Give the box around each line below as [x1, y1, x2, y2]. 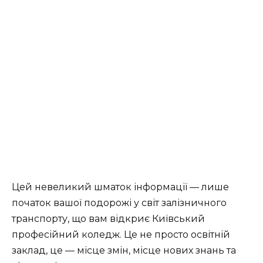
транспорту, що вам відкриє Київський [12, 213, 205, 224]
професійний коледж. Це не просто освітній [12, 228, 230, 240]
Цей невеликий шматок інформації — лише [12, 181, 229, 193]
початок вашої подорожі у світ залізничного [12, 197, 227, 208]
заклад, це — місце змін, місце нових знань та [12, 244, 236, 256]
